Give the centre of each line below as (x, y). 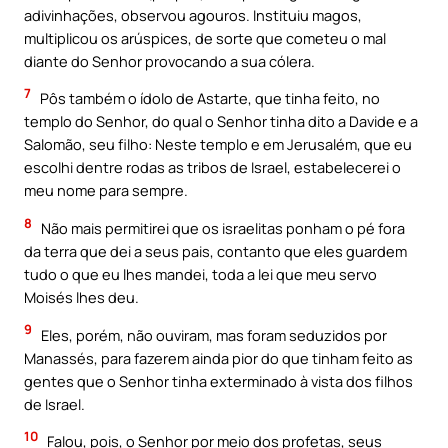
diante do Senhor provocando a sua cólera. (169, 60)
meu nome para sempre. (106, 190)
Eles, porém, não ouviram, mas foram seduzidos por (212, 334)
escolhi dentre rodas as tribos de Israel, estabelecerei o (212, 167)
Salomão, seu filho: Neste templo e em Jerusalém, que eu (218, 144)
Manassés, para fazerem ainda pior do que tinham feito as (218, 357)
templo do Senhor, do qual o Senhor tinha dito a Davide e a (221, 121)
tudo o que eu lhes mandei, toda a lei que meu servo (200, 274)
